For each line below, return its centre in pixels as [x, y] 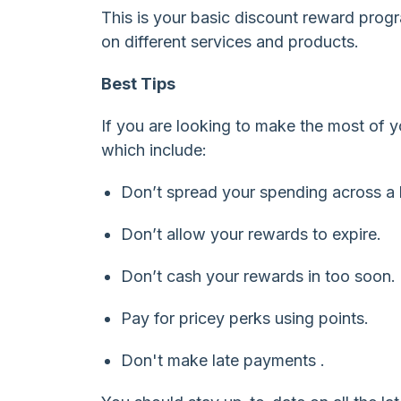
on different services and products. [230, 41]
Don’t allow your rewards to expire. [251, 234]
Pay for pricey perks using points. [244, 318]
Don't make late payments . [222, 360]
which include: [154, 149]
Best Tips [139, 83]
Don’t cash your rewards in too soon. [258, 276]
